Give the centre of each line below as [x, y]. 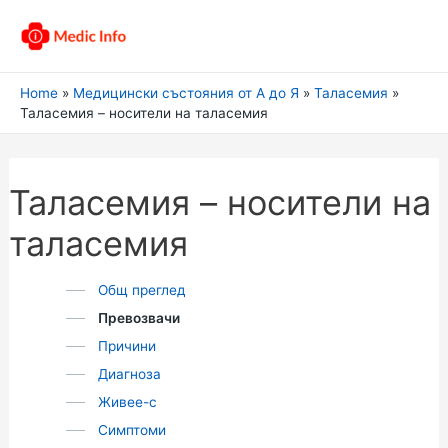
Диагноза [129, 374]
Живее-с [127, 402]
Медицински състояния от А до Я [186, 93]
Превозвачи [138, 318]
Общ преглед [141, 290]
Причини [126, 346]
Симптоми [131, 430]
